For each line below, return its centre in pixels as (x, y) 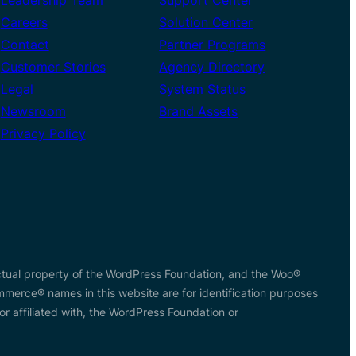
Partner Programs (213, 44)
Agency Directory (212, 66)
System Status (203, 89)
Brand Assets (199, 111)
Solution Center (206, 22)
